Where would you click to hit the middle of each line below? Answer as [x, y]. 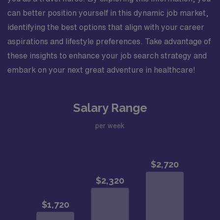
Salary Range [110, 108]
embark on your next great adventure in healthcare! [101, 70]
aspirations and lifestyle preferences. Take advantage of [109, 41]
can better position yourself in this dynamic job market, [108, 13]
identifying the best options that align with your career [106, 27]
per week [110, 125]
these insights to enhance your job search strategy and [107, 55]
